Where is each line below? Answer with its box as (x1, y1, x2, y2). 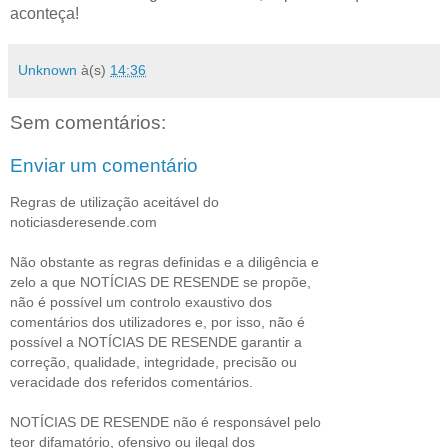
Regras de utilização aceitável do (10, 193, 219, 210)
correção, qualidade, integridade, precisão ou (10, 353, 297, 370)
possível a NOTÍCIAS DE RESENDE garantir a (10, 333, 302, 350)
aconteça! (10, 4, 79, 22)
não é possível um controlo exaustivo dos (10, 293, 272, 310)
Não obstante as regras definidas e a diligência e (10, 253, 319, 270)
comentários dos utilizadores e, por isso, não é (10, 313, 305, 330)
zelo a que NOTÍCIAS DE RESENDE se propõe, (10, 273, 311, 290)
